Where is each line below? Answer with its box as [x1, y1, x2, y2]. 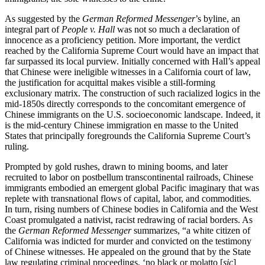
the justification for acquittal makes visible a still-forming [5, 77, 215, 88]
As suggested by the [5, 13, 82, 24]
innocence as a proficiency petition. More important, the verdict [5, 34, 240, 45]
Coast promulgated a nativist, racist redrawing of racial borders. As [5, 214, 253, 225]
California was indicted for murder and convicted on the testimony [5, 235, 251, 246]
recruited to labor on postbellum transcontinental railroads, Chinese [5, 172, 253, 182]
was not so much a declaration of [115, 24, 240, 34]
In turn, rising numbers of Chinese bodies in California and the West [5, 203, 258, 214]
